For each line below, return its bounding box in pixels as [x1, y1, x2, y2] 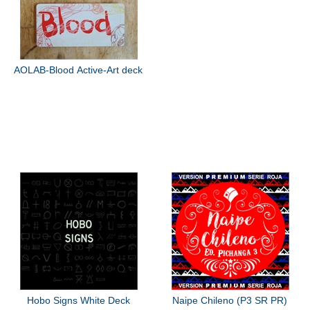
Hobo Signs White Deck [26, 294, 130, 306]
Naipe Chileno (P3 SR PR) [172, 294, 288, 306]
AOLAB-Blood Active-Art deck [14, 64, 143, 75]
